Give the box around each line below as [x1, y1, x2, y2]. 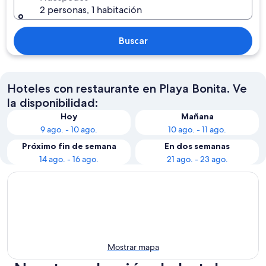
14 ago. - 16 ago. [39, 154, 99, 164]
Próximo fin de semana [21, 141, 116, 151]
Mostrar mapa [107, 242, 159, 252]
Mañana [180, 111, 214, 122]
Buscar [118, 35, 148, 46]
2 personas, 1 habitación [40, 4, 142, 16]
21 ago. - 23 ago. [166, 154, 228, 164]
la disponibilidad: [7, 96, 98, 110]
